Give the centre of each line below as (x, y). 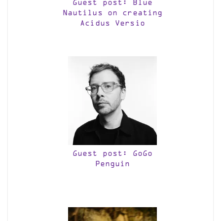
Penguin (112, 164)
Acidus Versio (112, 24)
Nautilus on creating (112, 13)
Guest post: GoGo (112, 154)
